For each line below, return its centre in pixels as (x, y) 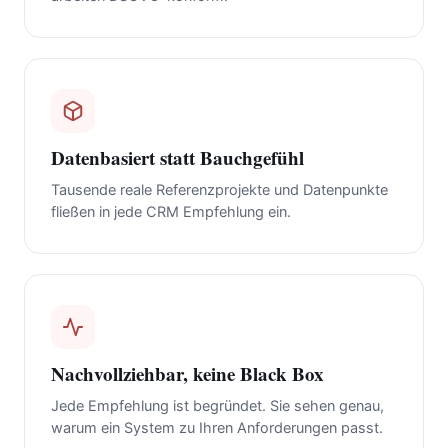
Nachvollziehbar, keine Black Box (187, 374)
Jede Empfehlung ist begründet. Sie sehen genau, (217, 406)
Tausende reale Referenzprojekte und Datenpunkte (219, 190)
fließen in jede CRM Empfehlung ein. (171, 212)
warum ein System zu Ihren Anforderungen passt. (217, 428)
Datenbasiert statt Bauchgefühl (177, 158)
